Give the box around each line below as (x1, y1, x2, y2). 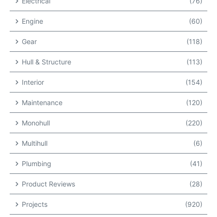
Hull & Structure (22, 58, 71, 66)
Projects (22, 200, 47, 209)
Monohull (22, 119, 50, 127)
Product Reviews (22, 180, 75, 188)
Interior (22, 78, 44, 87)
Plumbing (22, 159, 51, 168)
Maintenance (22, 98, 62, 107)
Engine (22, 17, 43, 26)
